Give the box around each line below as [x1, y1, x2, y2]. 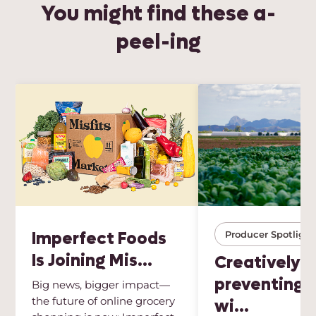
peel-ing [115, 29, 201, 55]
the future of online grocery [32, 294, 176, 308]
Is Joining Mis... [32, 250, 153, 271]
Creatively [214, 252, 301, 273]
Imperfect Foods [32, 228, 167, 249]
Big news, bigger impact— [32, 278, 171, 292]
